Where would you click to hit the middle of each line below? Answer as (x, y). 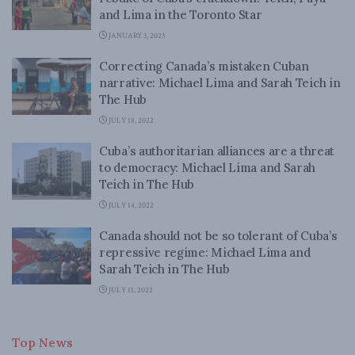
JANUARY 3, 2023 (136, 36)
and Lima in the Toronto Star (181, 15)
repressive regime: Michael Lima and (205, 252)
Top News (42, 342)
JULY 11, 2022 (130, 290)
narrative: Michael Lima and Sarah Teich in (220, 83)
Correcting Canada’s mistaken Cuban (204, 66)
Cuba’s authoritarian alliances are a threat (217, 151)
